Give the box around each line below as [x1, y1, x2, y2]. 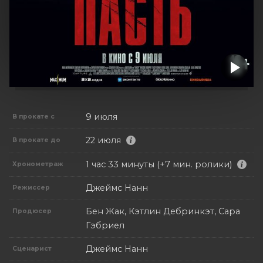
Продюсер [12, 207, 52, 215]
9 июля [86, 111, 117, 122]
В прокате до [12, 136, 61, 144]
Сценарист [12, 245, 52, 253]
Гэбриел [86, 220, 124, 231]
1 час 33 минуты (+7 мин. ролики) [86, 159, 232, 170]
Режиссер [12, 184, 50, 192]
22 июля [86, 135, 121, 146]
